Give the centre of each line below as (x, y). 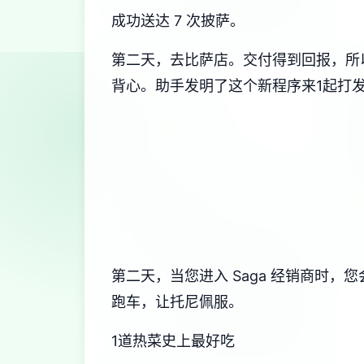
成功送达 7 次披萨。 (178, 21)
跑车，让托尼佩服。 (177, 302)
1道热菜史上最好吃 (173, 341)
